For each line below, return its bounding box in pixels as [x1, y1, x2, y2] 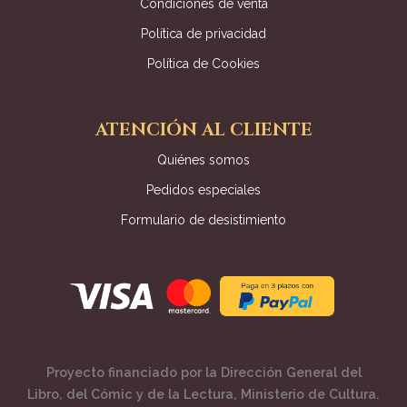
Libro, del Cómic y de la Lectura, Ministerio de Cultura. [27, 386, 380, 402]
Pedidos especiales [146, 182, 261, 197]
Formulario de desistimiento [121, 212, 286, 227]
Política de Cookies [147, 55, 260, 71]
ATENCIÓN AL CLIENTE [94, 117, 313, 142]
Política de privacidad [141, 25, 266, 41]
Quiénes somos [157, 152, 250, 167]
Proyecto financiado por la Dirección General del [45, 364, 362, 381]
